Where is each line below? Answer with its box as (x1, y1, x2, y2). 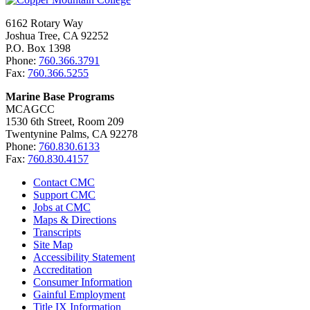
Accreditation (33, 263, 92, 275)
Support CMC (33, 188, 95, 201)
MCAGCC (6, 102, 55, 115)
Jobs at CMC (33, 201, 91, 213)
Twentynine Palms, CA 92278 (6, 127, 138, 140)
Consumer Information (33, 275, 132, 288)
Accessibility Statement (33, 250, 135, 263)
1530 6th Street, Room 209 (6, 115, 124, 127)
